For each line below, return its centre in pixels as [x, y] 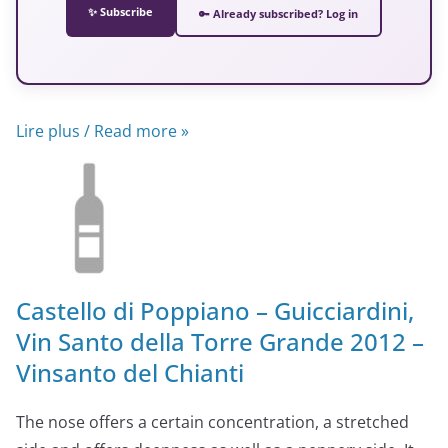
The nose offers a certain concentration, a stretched [212, 421]
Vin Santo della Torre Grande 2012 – [220, 341]
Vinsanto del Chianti [130, 372]
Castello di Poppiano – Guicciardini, [215, 310]
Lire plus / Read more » [102, 130]
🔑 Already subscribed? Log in [278, 13]
